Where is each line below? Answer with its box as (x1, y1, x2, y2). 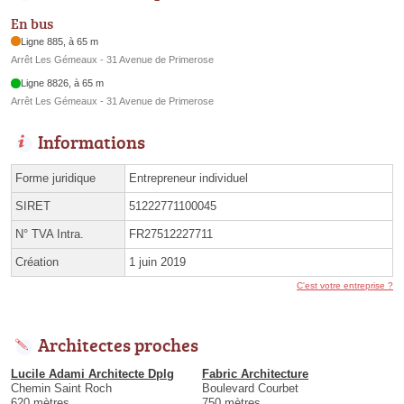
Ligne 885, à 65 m (21, 35, 99, 47)
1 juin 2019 (129, 255, 186, 270)
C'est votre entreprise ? (297, 280, 393, 291)
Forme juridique (15, 171, 96, 186)
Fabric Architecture (202, 367, 308, 381)
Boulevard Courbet (202, 381, 298, 396)
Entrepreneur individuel (129, 171, 248, 186)
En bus (11, 13, 53, 33)
